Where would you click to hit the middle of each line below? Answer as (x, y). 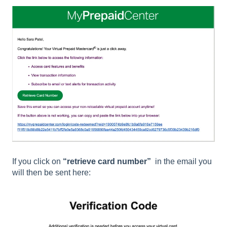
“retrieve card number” (108, 161)
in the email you (182, 161)
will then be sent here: (51, 172)
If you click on (37, 161)
